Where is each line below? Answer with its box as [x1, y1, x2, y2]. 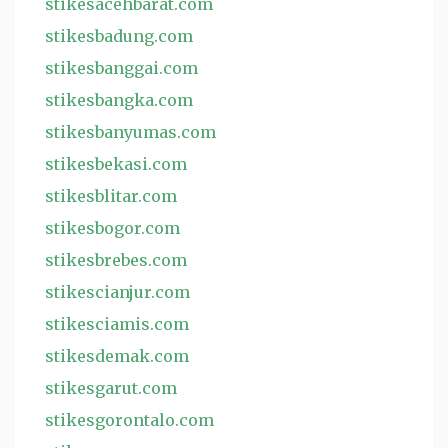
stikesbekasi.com [45, 154, 187, 174]
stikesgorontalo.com [45, 410, 214, 430]
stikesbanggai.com [45, 58, 198, 78]
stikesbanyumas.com [45, 122, 216, 142]
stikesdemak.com [45, 346, 189, 366]
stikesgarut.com [45, 378, 177, 398]
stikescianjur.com [45, 282, 190, 302]
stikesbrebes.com [45, 250, 187, 270]
